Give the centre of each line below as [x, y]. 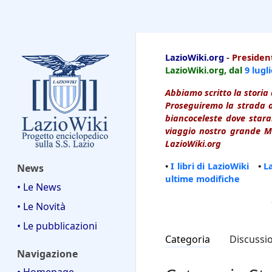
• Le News [39, 187]
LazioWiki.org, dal [205, 70]
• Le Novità [41, 206]
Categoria [188, 240]
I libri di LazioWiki [210, 166]
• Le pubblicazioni [57, 226]
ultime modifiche [202, 179]
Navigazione [47, 253]
